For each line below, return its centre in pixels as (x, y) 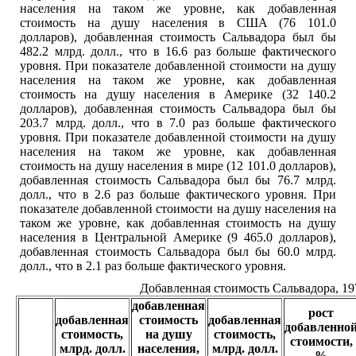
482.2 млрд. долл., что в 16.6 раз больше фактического (178, 52)
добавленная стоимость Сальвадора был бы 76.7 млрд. (178, 180)
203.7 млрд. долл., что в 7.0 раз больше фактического (178, 123)
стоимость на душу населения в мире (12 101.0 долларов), (178, 166)
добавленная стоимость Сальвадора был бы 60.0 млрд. (178, 252)
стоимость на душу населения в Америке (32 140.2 (178, 95)
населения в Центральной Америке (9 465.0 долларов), (178, 238)
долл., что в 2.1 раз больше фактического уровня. (153, 266)
